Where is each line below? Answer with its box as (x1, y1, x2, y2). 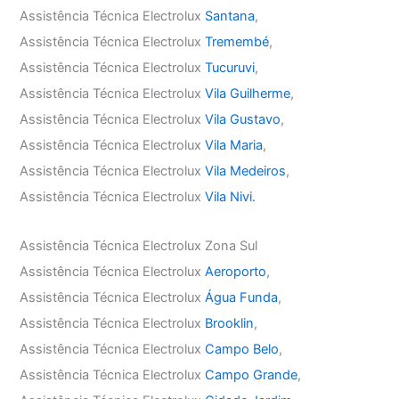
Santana (205, 8, 256, 24)
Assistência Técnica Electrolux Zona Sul (20, 237, 258, 254)
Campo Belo (205, 340, 280, 357)
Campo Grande (205, 366, 298, 383)
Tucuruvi (205, 60, 256, 76)
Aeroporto (205, 263, 267, 280)
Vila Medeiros (205, 163, 287, 179)
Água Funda (205, 289, 279, 305)
